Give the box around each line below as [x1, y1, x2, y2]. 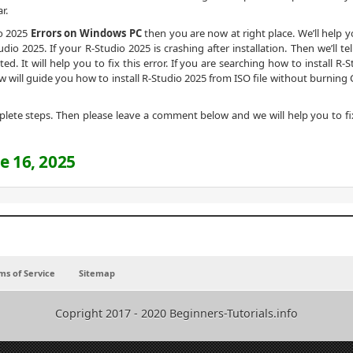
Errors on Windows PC [30, 25, 142, 40]
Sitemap [79, 267, 115, 280]
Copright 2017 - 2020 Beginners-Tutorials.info [55, 305, 298, 321]
